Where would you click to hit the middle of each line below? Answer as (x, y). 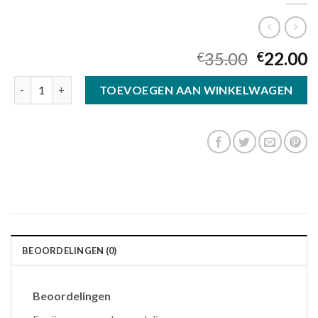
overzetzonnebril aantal (72, 83)
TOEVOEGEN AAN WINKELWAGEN (196, 89)
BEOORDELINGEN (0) (70, 250)
